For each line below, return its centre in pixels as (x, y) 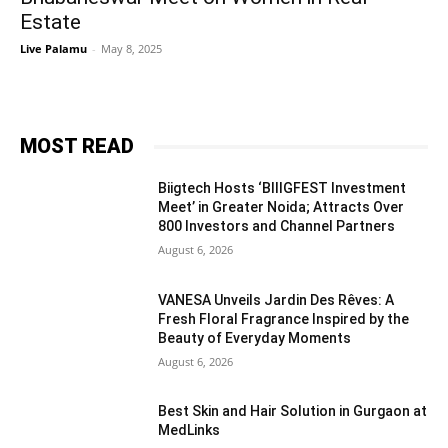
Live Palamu (53, 48)
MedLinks (189, 430)
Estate (50, 22)
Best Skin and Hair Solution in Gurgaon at (293, 411)
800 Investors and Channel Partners (277, 226)
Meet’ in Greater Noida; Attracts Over (281, 207)
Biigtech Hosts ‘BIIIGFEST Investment (282, 188)
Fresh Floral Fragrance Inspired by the (284, 318)
